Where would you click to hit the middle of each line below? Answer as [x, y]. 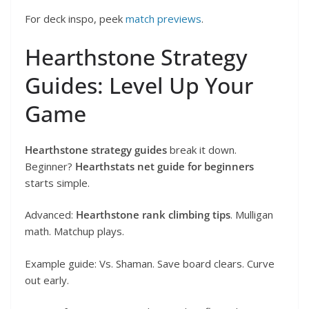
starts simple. [57, 182]
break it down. [202, 149]
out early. [47, 280]
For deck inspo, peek [74, 19]
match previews [162, 19]
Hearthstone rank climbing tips [153, 215]
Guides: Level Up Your [139, 85]
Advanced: [50, 215]
